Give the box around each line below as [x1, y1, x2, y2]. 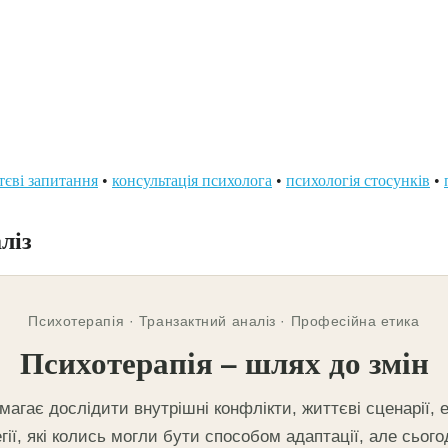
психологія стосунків [286, 171, 430, 189]
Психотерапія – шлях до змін [19, 338, 429, 385]
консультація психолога [112, 171, 272, 189]
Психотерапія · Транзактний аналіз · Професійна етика [28, 312, 420, 329]
